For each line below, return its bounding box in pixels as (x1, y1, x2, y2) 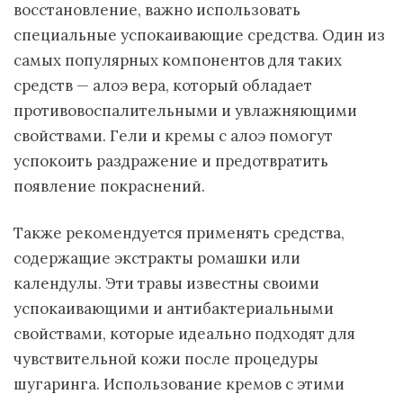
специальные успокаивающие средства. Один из (13, 25, 385, 45)
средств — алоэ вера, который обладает (13, 76, 312, 95)
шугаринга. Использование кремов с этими (13, 374, 345, 394)
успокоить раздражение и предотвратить (13, 151, 328, 171)
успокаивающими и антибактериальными (13, 299, 334, 318)
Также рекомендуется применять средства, (13, 223, 345, 243)
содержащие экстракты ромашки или (13, 248, 300, 268)
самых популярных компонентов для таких (13, 50, 342, 70)
